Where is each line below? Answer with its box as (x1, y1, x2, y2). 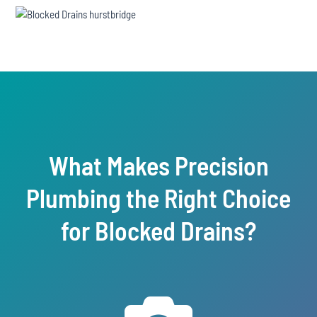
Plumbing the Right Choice (26, 183, 291, 213)
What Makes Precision (48, 150, 269, 180)
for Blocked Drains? (61, 215, 256, 246)
